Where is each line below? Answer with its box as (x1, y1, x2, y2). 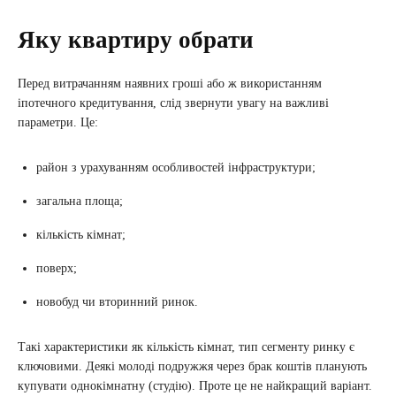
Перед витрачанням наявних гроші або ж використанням (18, 77, 322, 90)
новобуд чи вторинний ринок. (36, 295, 198, 308)
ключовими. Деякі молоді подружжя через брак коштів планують (18, 360, 367, 373)
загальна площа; (36, 194, 123, 208)
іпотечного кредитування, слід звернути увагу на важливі (18, 96, 329, 110)
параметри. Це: (18, 116, 98, 129)
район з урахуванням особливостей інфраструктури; (36, 161, 316, 174)
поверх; (36, 262, 77, 275)
